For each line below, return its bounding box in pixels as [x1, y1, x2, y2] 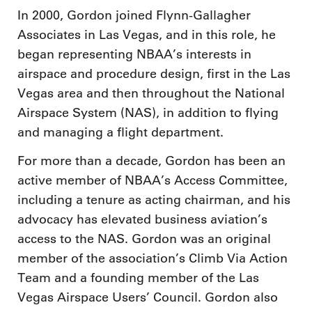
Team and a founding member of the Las [17, 270, 259, 286]
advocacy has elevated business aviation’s [17, 212, 267, 228]
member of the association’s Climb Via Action [17, 251, 288, 267]
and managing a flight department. [17, 124, 224, 140]
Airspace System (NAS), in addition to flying [17, 104, 279, 120]
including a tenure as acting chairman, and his [17, 192, 290, 208]
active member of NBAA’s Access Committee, [17, 173, 288, 189]
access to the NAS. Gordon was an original [17, 231, 271, 247]
